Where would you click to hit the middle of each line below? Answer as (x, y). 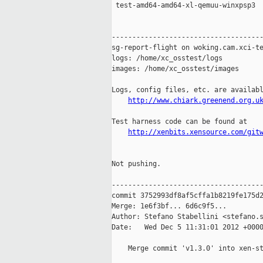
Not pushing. (136, 164)
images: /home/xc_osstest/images (175, 69)
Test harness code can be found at (179, 122)
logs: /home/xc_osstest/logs (167, 58)
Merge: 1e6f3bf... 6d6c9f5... (169, 206)
